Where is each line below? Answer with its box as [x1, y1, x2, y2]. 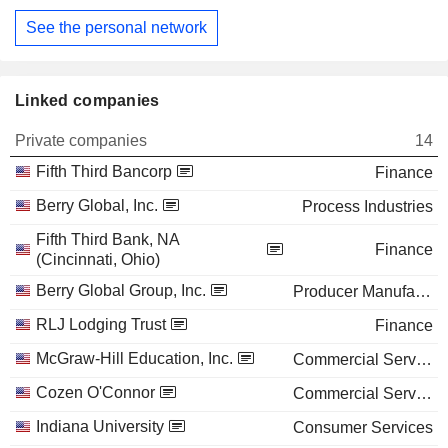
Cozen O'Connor [36, 383, 155, 401]
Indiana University [36, 417, 164, 435]
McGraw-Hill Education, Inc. [36, 349, 233, 367]
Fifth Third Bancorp [36, 162, 172, 180]
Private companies [15, 131, 147, 149]
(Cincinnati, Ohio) [36, 250, 160, 268]
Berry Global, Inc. [36, 196, 158, 214]
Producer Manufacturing [415, 282, 431, 300]
